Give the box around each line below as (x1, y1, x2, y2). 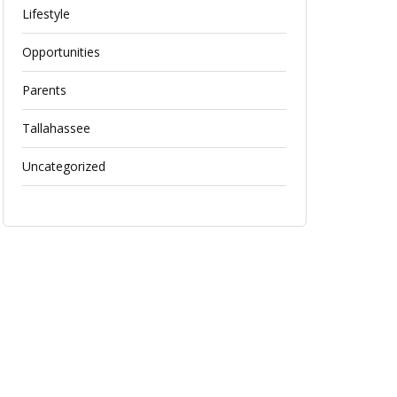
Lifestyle (22, 4, 71, 22)
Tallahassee (22, 119, 91, 136)
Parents (22, 81, 67, 98)
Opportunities (22, 43, 101, 60)
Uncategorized (22, 157, 106, 175)
